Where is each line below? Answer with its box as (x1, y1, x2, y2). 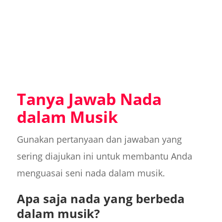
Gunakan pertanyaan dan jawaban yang (16, 133, 182, 145)
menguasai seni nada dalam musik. (16, 166, 165, 179)
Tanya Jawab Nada (16, 88, 162, 110)
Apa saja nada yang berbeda (16, 190, 185, 207)
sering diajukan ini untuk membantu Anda (16, 150, 192, 162)
